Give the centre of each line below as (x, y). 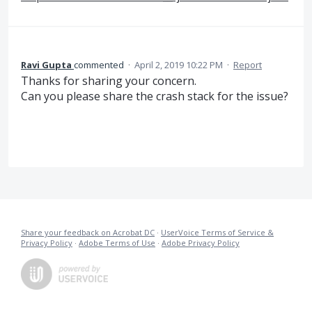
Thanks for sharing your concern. (109, 81)
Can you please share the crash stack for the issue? (155, 96)
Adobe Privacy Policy (201, 242)
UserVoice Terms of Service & (217, 232)
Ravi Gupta (46, 65)
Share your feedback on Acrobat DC (88, 232)
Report (248, 65)
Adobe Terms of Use (117, 242)
